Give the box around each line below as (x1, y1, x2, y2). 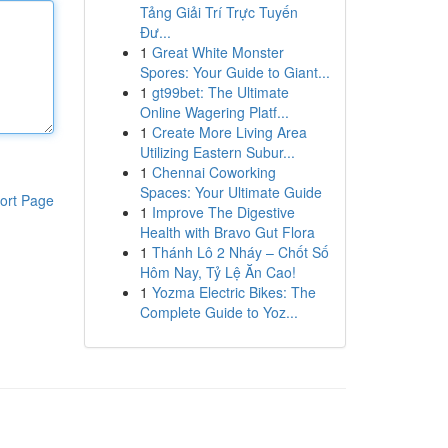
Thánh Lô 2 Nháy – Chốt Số (151, 242, 329, 262)
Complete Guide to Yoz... (139, 302, 298, 322)
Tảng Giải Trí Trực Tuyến (139, 2, 298, 22)
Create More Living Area (151, 122, 307, 142)
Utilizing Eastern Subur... (139, 142, 295, 162)
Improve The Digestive (151, 202, 295, 222)
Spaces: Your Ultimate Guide (139, 182, 322, 202)
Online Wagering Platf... (139, 102, 289, 122)
